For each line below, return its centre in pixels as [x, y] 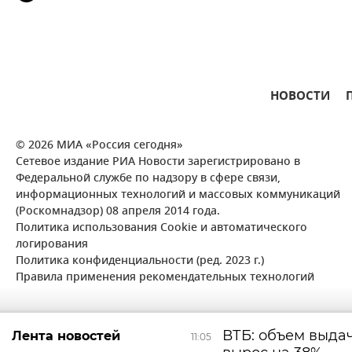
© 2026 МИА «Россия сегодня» [99, 146]
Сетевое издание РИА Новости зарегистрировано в [158, 162]
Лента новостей [66, 336]
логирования [52, 245]
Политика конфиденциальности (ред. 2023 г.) [140, 261]
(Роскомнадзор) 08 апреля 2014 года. [118, 212]
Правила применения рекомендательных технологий [165, 278]
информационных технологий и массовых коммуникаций [178, 195]
